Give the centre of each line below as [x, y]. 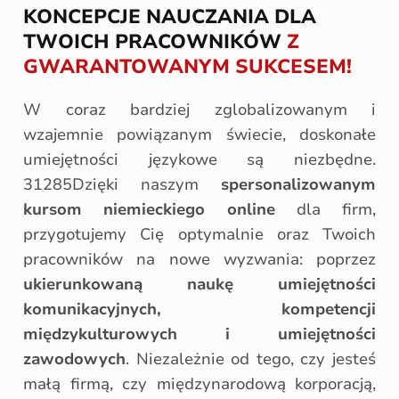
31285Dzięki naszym [122, 184]
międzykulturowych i [126, 334]
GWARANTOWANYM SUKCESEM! [187, 67]
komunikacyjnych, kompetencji [199, 309]
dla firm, [325, 209]
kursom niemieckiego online [149, 209]
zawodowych [74, 359]
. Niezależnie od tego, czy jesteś [251, 359]
